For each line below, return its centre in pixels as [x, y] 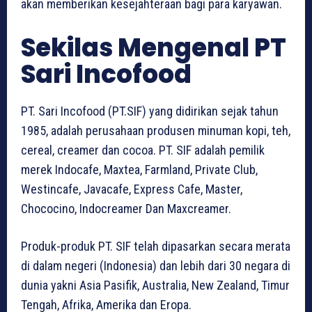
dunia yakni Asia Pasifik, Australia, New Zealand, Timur [155, 286]
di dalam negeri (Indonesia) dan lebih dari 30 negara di [156, 266]
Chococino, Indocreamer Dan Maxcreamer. [126, 209]
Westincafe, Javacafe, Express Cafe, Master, [132, 189]
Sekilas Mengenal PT [154, 48]
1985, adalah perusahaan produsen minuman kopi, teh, [156, 131]
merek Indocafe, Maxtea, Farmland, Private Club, [139, 170]
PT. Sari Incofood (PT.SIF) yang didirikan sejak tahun [150, 111]
